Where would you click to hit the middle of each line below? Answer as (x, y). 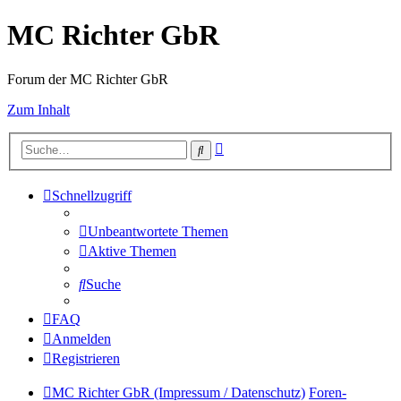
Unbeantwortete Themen (158, 232)
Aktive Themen (132, 252)
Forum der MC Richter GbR (88, 79)
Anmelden (81, 339)
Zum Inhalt (38, 109)
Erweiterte (252, 146)
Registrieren (86, 359)
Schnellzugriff (92, 196)
